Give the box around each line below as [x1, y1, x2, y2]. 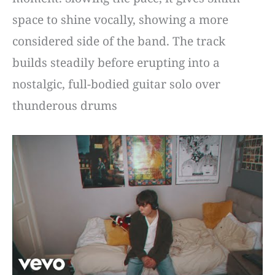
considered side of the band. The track [12, 33, 225, 49]
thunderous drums [12, 97, 117, 114]
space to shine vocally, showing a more [12, 11, 228, 28]
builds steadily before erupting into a [12, 54, 220, 71]
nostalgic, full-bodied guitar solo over [12, 76, 220, 92]
